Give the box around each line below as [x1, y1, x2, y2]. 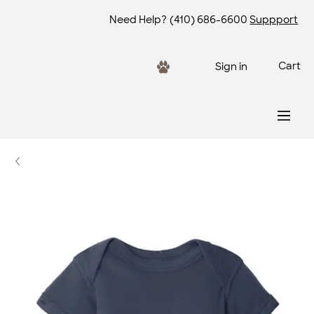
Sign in [215, 60, 248, 73]
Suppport [250, 13, 299, 27]
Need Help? [109, 13, 167, 27]
